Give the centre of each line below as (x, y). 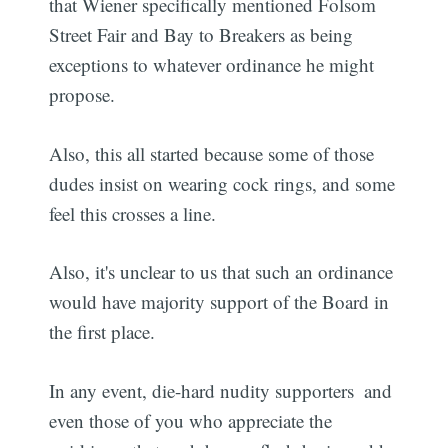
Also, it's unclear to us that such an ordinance (221, 272)
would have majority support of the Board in (219, 302)
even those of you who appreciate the (191, 420)
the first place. (102, 332)
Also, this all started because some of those (212, 153)
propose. (82, 95)
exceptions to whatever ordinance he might (212, 65)
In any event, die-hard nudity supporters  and (221, 390)
